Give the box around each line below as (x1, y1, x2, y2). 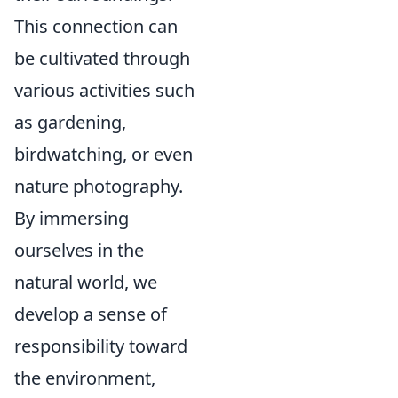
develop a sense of (14, 301, 167, 326)
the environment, (14, 365, 155, 390)
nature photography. (14, 173, 183, 198)
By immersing (14, 205, 129, 230)
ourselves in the (14, 237, 144, 262)
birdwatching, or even (14, 141, 193, 166)
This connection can (14, 13, 178, 38)
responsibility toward (14, 333, 187, 358)
